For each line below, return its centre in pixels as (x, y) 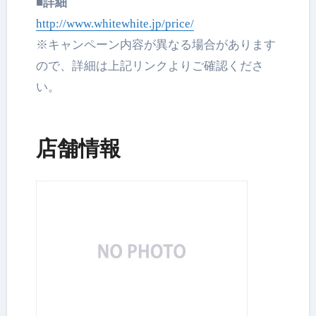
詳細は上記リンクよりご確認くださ (168, 66)
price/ (180, 24)
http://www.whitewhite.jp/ (101, 24)
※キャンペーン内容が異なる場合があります (156, 45)
